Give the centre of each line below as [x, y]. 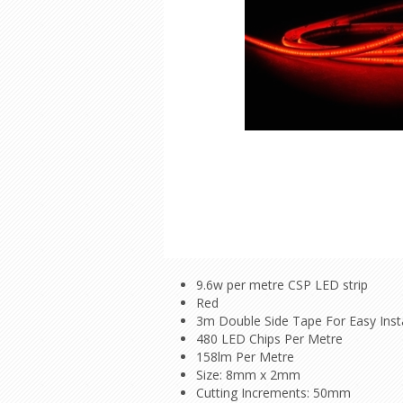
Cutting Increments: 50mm [273, 393]
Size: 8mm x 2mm [248, 375]
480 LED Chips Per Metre [269, 339]
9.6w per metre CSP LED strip [282, 285]
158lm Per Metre [245, 357]
